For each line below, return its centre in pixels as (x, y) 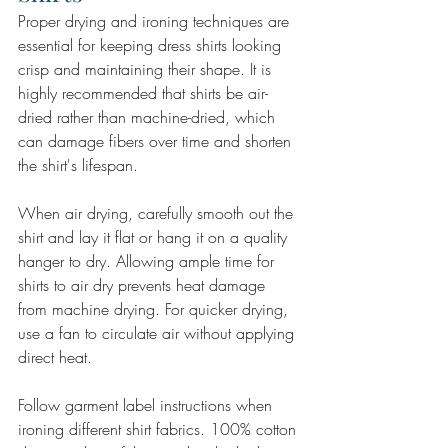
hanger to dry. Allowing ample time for (148, 260)
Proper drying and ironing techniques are (156, 20)
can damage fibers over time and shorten (157, 140)
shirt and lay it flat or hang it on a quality (155, 236)
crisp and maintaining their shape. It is (147, 68)
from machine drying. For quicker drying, (155, 308)
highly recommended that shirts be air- (143, 92)
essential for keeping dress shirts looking (152, 44)
